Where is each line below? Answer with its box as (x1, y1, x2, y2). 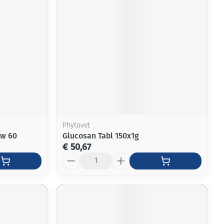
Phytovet (62, 121, 90, 129)
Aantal (62, 151, 86, 161)
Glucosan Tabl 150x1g (62, 130, 139, 140)
